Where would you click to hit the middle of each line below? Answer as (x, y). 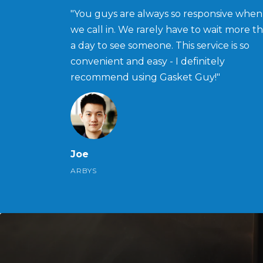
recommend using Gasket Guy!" (145, 77)
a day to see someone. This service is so (160, 45)
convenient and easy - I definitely (148, 61)
